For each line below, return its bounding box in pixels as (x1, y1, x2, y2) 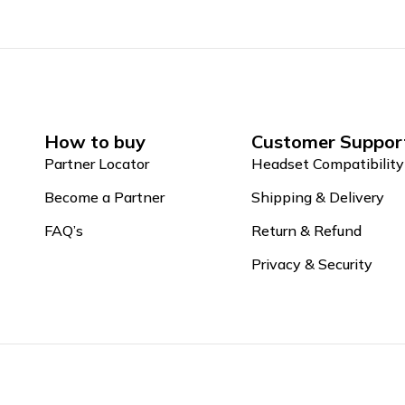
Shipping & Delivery (250, 187, 384, 206)
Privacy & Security (250, 254, 372, 273)
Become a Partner (44, 187, 165, 206)
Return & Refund (250, 221, 362, 240)
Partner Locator (44, 154, 150, 173)
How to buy (44, 129, 146, 153)
